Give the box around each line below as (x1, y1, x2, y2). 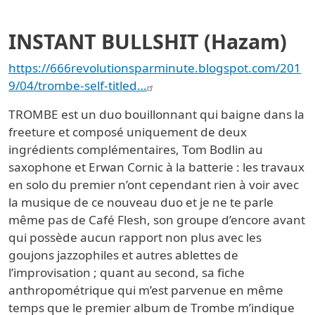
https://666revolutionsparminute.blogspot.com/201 (8, 60, 301, 77)
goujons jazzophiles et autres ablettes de (8, 247, 238, 264)
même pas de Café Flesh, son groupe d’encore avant (8, 212, 305, 229)
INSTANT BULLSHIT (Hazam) (8, 27, 287, 56)
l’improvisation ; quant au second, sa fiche (8, 264, 245, 281)
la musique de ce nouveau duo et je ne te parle (8, 194, 274, 211)
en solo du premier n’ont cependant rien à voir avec (8, 176, 299, 193)
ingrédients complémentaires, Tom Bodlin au (8, 141, 263, 158)
